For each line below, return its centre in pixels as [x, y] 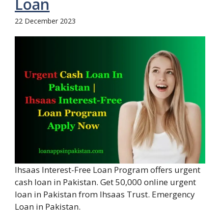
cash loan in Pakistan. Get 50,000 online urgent [105, 182]
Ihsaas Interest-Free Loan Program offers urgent [108, 170]
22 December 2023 [45, 21]
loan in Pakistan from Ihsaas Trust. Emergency [105, 194]
